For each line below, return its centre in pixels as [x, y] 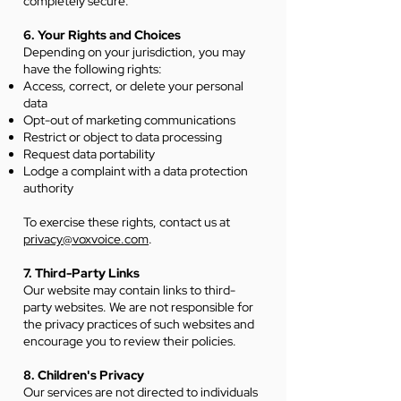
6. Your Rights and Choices [102, 35]
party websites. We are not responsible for [138, 307]
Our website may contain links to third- [129, 290]
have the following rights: [93, 69]
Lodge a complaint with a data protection [136, 171]
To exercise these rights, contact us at [127, 222]
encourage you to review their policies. [130, 341]
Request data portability [89, 154]
